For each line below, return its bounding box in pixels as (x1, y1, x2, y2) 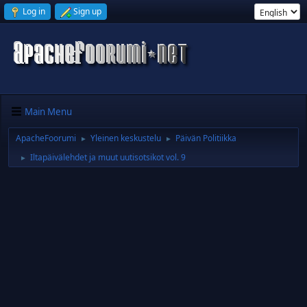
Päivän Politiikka (175, 132, 236, 144)
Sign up (73, 5, 101, 17)
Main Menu (25, 105, 72, 118)
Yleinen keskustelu (90, 132, 161, 144)
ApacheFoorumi (16, 132, 76, 144)
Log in (23, 5, 45, 17)
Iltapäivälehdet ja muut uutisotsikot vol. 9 (30, 151, 186, 163)
